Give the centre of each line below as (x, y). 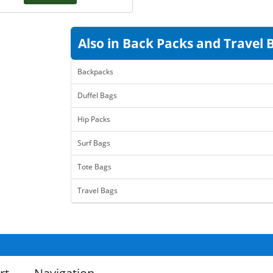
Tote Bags (94, 167)
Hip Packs (94, 119)
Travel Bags (97, 191)
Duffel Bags (97, 96)
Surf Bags (94, 143)
